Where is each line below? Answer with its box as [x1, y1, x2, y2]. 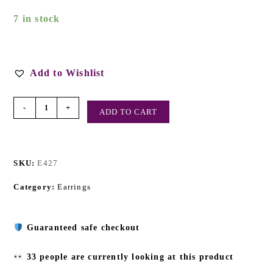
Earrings [57, 182, 91, 192]
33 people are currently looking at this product [23, 252, 233, 262]
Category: [13, 182, 58, 192]
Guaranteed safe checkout [26, 223, 140, 233]
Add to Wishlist [29, 68, 105, 79]
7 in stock [13, 13, 60, 24]
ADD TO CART [99, 107, 158, 117]
